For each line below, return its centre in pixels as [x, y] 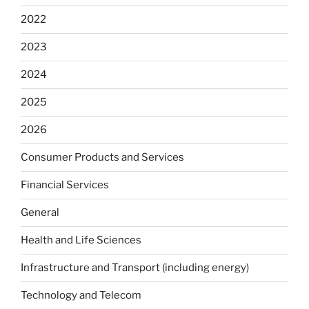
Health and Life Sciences [81, 240]
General [40, 213]
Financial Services [65, 185]
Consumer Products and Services [102, 158]
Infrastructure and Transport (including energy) [135, 268]
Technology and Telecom [81, 296]
